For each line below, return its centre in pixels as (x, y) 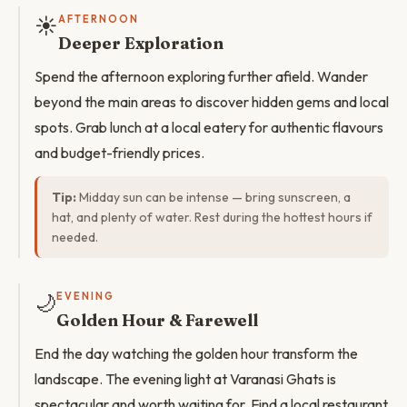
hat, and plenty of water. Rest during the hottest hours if (212, 217)
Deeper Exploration (141, 43)
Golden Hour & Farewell (157, 320)
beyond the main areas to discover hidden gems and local (212, 102)
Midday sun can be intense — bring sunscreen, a (213, 197)
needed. (75, 237)
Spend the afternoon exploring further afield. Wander (201, 76)
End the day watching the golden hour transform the (196, 353)
